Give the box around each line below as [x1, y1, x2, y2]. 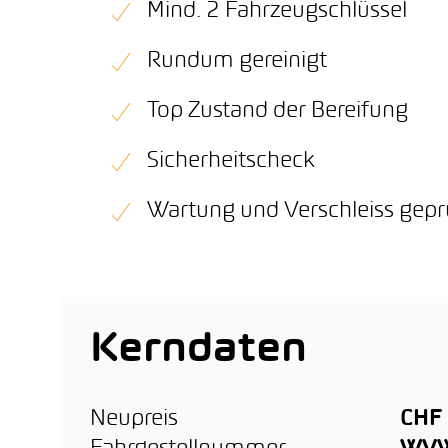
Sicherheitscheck [147, 151, 314, 172]
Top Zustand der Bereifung [147, 101, 408, 122]
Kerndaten [90, 332, 307, 370]
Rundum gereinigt [147, 51, 327, 72]
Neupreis [90, 409, 178, 430]
